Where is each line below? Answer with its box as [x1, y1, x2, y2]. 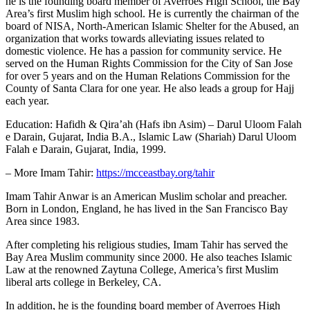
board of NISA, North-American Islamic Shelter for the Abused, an [6, 19, 299, 32]
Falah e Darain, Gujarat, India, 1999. [6, 143, 166, 155]
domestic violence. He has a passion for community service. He [6, 44, 282, 57]
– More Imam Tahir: [6, 166, 96, 179]
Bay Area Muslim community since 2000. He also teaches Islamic [6, 250, 292, 263]
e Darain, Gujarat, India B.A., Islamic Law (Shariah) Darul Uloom [6, 130, 296, 143]
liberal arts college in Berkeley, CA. [6, 275, 161, 288]
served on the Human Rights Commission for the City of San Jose [6, 57, 293, 69]
